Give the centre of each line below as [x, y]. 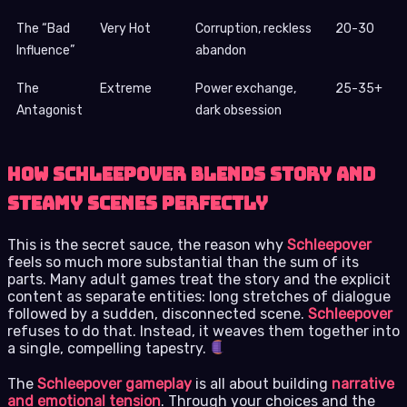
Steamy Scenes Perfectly [138, 203]
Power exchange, [246, 88]
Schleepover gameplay [114, 383]
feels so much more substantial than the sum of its [183, 262]
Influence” [45, 50]
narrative [363, 383]
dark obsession [238, 110]
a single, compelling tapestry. [109, 348]
